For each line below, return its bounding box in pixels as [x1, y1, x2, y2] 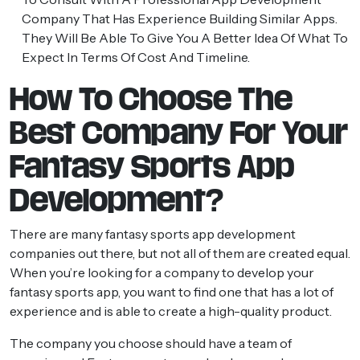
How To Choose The [10, 83, 292, 115]
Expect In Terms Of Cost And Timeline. [22, 48, 250, 65]
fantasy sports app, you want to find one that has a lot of [10, 283, 333, 300]
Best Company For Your [10, 117, 348, 149]
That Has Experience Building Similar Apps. [80, 10, 337, 27]
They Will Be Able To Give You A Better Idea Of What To [22, 29, 348, 46]
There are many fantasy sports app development [10, 225, 296, 242]
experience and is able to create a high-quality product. [10, 302, 332, 319]
